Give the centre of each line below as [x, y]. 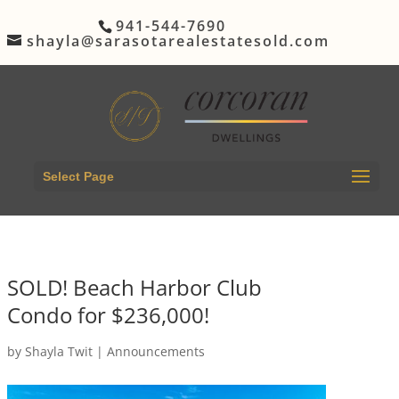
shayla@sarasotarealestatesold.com [178, 41]
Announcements [155, 351]
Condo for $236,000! [108, 314]
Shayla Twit [58, 351]
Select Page [78, 176]
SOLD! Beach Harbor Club [134, 287]
